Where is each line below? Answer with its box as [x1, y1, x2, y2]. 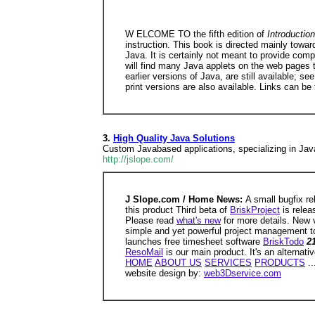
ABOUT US [155, 257, 202, 268]
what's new [176, 215, 221, 226]
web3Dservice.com [204, 268, 281, 278]
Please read [125, 215, 176, 226]
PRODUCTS [255, 257, 305, 268]
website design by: [125, 268, 204, 278]
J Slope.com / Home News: [125, 194, 245, 205]
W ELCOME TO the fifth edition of [125, 28, 267, 39]
